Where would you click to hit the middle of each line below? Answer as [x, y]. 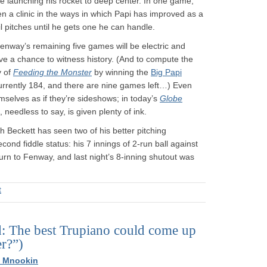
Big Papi [166, 72]
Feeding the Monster [52, 72]
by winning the [121, 72]
